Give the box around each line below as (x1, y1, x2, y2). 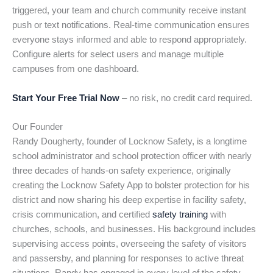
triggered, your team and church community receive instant (12, 5, 246, 16)
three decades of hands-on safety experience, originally (12, 166, 231, 176)
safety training (152, 210, 208, 220)
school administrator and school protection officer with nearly (12, 151, 252, 161)
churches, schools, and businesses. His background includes (12, 224, 256, 235)
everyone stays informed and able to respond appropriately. (12, 35, 247, 45)
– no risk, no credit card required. (119, 93, 252, 103)
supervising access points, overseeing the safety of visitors (12, 239, 247, 249)
